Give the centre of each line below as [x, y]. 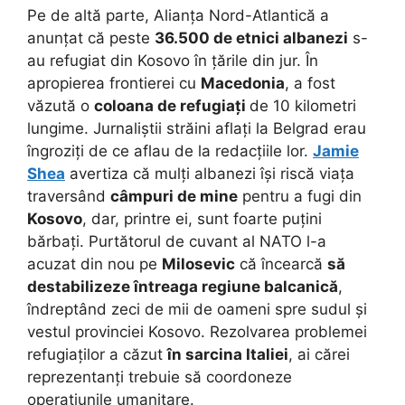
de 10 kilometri [303, 105]
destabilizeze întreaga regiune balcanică [183, 286]
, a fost [310, 83]
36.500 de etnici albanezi [251, 38]
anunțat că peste [91, 38]
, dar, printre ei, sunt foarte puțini [202, 218]
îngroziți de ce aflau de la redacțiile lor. [170, 151]
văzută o [61, 105]
